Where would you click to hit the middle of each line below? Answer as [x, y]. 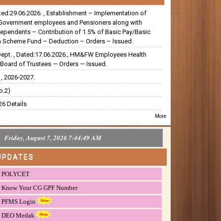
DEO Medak [18, 215]
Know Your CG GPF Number [40, 187]
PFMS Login [19, 201]
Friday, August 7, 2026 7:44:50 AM [53, 137]
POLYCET [16, 174]
